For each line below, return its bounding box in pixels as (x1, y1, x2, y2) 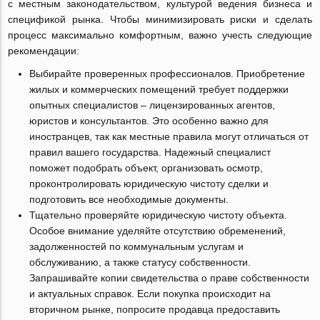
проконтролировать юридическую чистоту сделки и (29, 178, 269, 190)
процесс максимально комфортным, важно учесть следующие (8, 29, 312, 41)
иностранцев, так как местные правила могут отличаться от (29, 131, 309, 143)
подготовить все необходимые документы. (29, 194, 229, 206)
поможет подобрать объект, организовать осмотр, (29, 162, 264, 174)
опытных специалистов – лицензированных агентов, (29, 99, 276, 111)
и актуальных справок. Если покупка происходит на (29, 288, 271, 300)
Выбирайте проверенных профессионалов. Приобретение (29, 68, 306, 80)
